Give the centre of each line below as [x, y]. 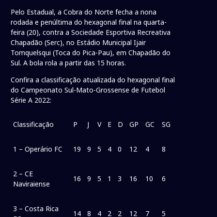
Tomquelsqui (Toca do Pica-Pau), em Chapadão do [91, 53]
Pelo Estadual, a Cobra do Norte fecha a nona [84, 12]
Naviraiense [32, 184]
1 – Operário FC [38, 149]
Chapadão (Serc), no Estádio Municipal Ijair [78, 43]
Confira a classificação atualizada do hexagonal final [93, 80]
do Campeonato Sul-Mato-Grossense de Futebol [88, 90]
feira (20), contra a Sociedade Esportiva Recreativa [91, 32]
